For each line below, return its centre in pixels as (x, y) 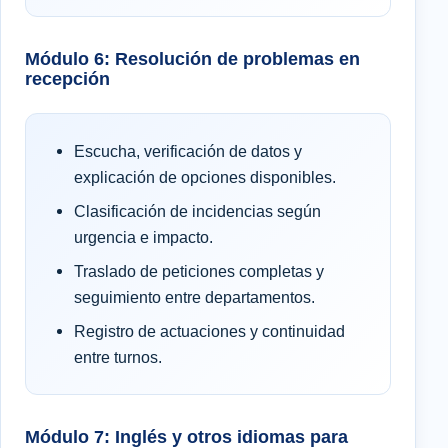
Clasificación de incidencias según (197, 210)
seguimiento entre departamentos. (194, 296)
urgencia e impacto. (143, 236)
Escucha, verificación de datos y (188, 150)
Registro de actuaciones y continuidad (209, 330)
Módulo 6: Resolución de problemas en (192, 58)
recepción (67, 78)
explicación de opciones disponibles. (205, 176)
